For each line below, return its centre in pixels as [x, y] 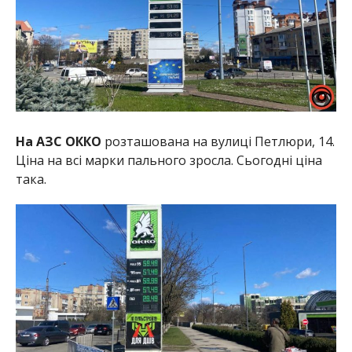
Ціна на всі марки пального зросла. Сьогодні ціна [169, 160]
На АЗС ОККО [58, 141]
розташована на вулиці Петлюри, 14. [218, 141]
